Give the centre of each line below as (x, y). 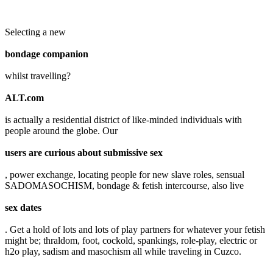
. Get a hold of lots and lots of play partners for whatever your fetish (135, 229)
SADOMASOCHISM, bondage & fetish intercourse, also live (124, 185)
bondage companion (47, 54)
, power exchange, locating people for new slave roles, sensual (125, 174)
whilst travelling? (38, 76)
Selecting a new (35, 32)
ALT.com (24, 97)
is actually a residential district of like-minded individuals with (123, 119)
